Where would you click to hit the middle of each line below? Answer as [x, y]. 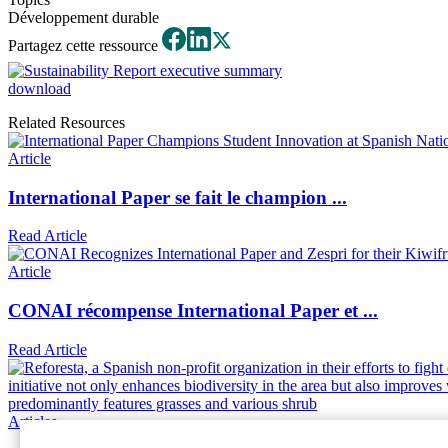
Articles [32, 421]
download [39, 88]
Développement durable [83, 17]
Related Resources [66, 122]
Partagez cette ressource [85, 45]
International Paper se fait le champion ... [177, 197]
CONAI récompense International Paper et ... [193, 311]
